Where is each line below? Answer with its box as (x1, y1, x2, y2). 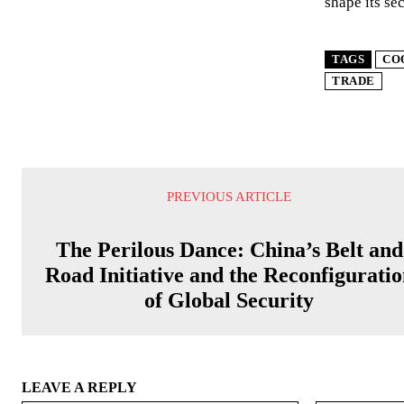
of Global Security (144, 289, 315, 312)
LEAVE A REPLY (22, 380, 137, 395)
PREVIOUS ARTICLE (167, 189, 292, 204)
